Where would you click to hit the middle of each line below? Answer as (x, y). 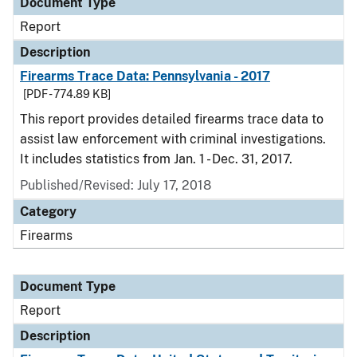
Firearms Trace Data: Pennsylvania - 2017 (145, 76)
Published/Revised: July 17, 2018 (116, 185)
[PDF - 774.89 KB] (67, 94)
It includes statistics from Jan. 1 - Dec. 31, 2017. (156, 159)
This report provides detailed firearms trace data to (172, 119)
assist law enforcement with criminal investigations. (173, 139)
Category (48, 212)
